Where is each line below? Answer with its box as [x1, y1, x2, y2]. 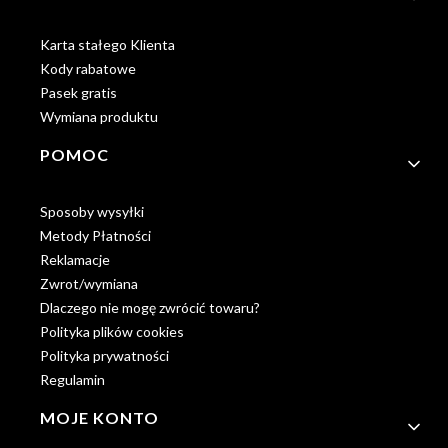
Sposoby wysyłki [40, 202, 144, 220]
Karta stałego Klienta [40, 35, 175, 53]
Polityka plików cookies [40, 322, 184, 340]
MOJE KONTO [40, 407, 159, 427]
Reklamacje [40, 250, 110, 268]
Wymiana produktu [40, 107, 158, 125]
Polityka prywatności [40, 346, 169, 364]
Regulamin [40, 370, 105, 388]
